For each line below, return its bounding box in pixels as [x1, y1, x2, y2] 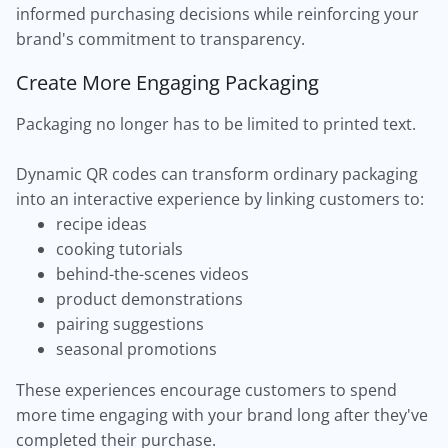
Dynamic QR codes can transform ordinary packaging [16, 163, 418, 185]
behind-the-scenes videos [56, 263, 249, 285]
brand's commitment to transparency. [16, 28, 305, 50]
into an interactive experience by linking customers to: [16, 188, 424, 210]
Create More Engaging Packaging [16, 68, 319, 96]
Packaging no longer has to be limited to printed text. [16, 113, 416, 135]
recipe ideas [56, 213, 147, 235]
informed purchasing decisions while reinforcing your [16, 3, 419, 25]
